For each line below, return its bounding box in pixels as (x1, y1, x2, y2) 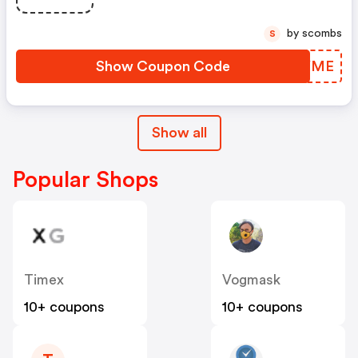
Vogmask (222, 272, 280, 288)
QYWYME (266, 59, 334, 74)
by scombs (302, 28, 342, 40)
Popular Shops (13, 169, 158, 192)
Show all (151, 125, 207, 141)
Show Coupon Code (96, 59, 230, 74)
